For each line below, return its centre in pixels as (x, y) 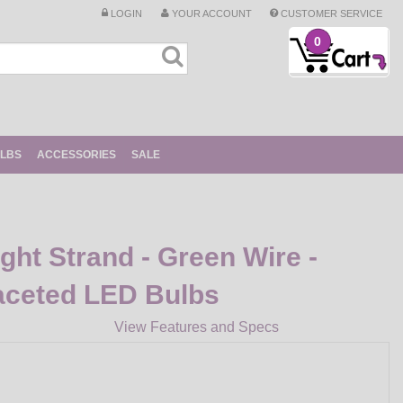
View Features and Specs (197, 327)
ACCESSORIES (76, 155)
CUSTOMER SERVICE (331, 13)
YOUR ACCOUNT (210, 13)
